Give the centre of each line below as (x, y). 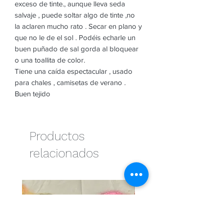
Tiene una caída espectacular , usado (74, 71)
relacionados (64, 153)
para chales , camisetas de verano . (70, 82)
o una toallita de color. (50, 60)
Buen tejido (33, 93)
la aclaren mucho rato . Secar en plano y (78, 26)
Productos (57, 136)
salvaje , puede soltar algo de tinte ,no (75, 15)
